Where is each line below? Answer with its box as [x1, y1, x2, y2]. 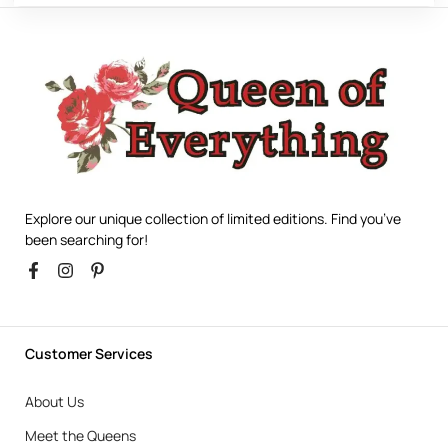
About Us [25, 392, 84, 412]
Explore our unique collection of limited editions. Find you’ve [25, 209, 401, 229]
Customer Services [25, 344, 153, 364]
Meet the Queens [25, 426, 136, 446]
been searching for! [25, 230, 148, 250]
